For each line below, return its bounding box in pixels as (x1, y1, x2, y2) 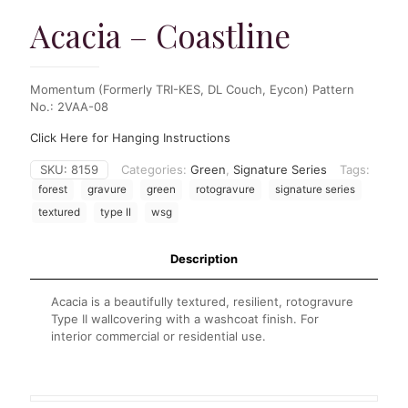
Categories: (121, 161, 190, 177)
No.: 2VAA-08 (30, 98, 108, 114)
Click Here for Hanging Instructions (30, 129, 230, 145)
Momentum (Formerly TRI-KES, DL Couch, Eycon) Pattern (30, 81, 354, 97)
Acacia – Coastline (30, 13, 291, 56)
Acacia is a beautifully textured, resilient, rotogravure (51, 293, 354, 309)
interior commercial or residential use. (51, 328, 267, 343)
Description (170, 250, 238, 266)
